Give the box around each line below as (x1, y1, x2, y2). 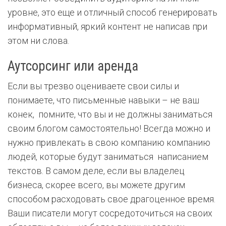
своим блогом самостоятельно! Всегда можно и (8, 123, 210, 134)
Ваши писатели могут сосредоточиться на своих (8, 208, 212, 219)
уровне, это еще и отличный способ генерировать (8, 7, 217, 18)
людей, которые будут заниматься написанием (8, 151, 208, 162)
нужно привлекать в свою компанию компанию (8, 137, 210, 148)
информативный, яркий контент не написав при (8, 21, 207, 32)
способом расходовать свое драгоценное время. (8, 194, 215, 205)
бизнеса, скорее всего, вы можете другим (8, 180, 185, 191)
